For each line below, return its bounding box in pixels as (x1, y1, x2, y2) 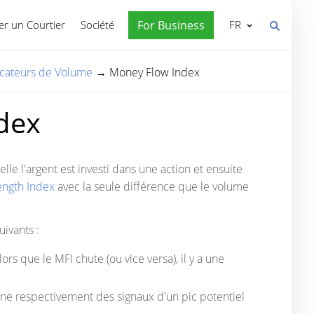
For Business (137, 18, 205, 33)
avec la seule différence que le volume (55, 179, 249, 194)
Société (81, 18, 114, 32)
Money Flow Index (109, 64, 200, 80)
